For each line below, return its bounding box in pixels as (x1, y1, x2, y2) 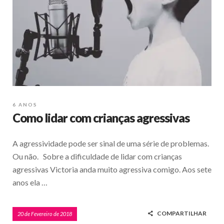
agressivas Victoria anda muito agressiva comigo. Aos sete (12, 164, 211, 174)
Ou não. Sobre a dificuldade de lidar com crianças (12, 151, 182, 161)
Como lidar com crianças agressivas (12, 110, 189, 125)
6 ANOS (12, 101, 37, 108)
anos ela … (12, 177, 47, 187)
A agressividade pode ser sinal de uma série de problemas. (12, 138, 209, 148)
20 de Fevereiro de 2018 (17, 210, 72, 217)
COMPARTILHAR (157, 209, 206, 217)
